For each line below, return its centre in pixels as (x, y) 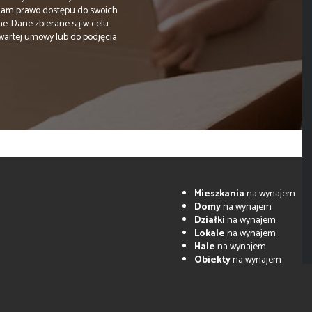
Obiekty (212, 260)
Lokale (210, 234)
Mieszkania (219, 194)
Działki (210, 221)
